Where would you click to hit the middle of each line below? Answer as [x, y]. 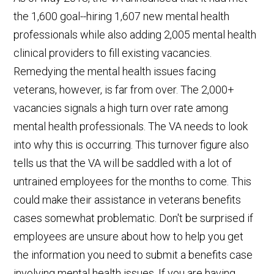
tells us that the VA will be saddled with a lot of [123, 163]
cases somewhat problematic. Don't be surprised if [134, 218]
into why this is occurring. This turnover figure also [131, 144]
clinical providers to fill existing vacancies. [113, 53]
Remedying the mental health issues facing [115, 71]
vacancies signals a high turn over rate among [121, 108]
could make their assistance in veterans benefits [128, 199]
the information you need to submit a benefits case [133, 254]
